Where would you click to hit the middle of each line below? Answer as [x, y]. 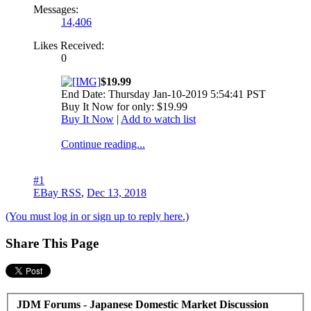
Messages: [56, 9]
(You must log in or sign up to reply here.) [97, 216]
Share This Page [52, 243]
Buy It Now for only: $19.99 [124, 106]
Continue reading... [103, 144]
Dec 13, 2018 [117, 192]
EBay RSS [57, 192]
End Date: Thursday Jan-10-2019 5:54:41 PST [163, 94]
